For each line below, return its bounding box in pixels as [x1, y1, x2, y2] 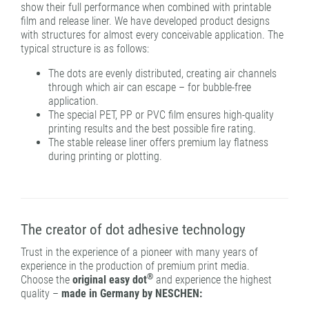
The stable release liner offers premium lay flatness [48, 136, 268, 150]
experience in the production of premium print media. [21, 259, 250, 272]
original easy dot [72, 272, 147, 286]
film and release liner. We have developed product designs [21, 14, 270, 28]
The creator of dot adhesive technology [21, 221, 246, 238]
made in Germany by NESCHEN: [61, 286, 202, 300]
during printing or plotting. [48, 150, 162, 163]
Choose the [21, 272, 72, 286]
